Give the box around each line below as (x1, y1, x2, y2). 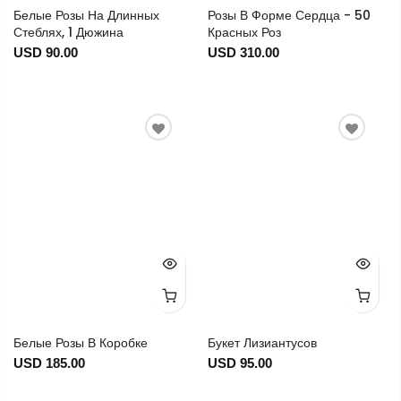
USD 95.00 (207, 355, 272, 371)
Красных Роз (207, 23, 281, 42)
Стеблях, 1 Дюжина (13, 23, 124, 42)
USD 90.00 (13, 45, 78, 61)
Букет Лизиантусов (207, 334, 317, 353)
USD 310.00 (207, 45, 279, 61)
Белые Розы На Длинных (13, 6, 159, 25)
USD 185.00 (13, 355, 85, 371)
